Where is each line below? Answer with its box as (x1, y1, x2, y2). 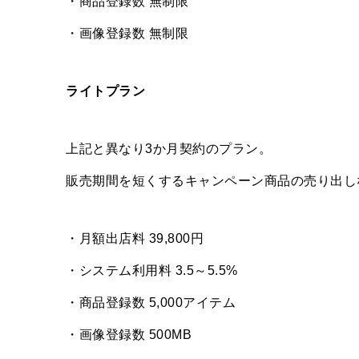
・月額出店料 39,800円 (66, 232, 204, 246)
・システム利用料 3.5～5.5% (66, 264, 238, 278)
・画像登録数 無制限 (66, 26, 188, 41)
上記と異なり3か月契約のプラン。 (66, 142, 272, 156)
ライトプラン (66, 84, 145, 99)
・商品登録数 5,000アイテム (66, 296, 236, 310)
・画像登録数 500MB (66, 328, 192, 342)
